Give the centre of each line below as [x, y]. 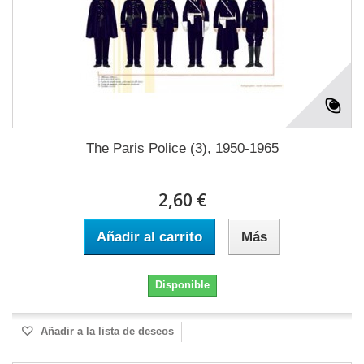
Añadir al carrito [149, 237]
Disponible [182, 285]
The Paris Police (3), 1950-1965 [182, 148]
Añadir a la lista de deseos [106, 331]
